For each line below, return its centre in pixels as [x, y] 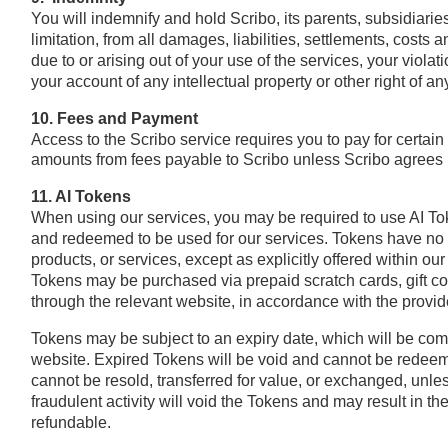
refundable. [70, 422]
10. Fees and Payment [114, 118]
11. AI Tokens [80, 196]
